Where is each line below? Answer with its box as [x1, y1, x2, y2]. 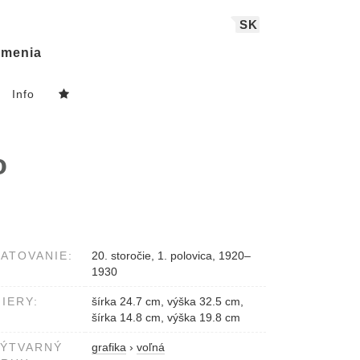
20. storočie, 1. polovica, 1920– [92, 249, 251, 263]
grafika [92, 341, 126, 354]
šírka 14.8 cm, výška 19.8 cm [92, 311, 240, 325]
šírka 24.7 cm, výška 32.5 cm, [92, 295, 243, 309]
